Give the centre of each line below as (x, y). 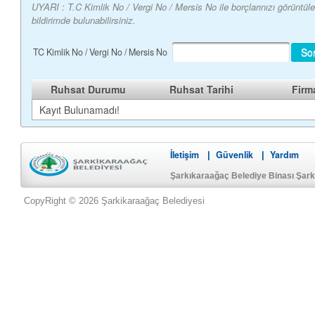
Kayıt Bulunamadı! (79, 109)
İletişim (185, 155)
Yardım (284, 155)
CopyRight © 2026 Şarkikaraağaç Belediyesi (114, 201)
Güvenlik (234, 155)
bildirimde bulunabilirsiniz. (83, 20)
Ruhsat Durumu (88, 89)
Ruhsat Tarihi (201, 89)
